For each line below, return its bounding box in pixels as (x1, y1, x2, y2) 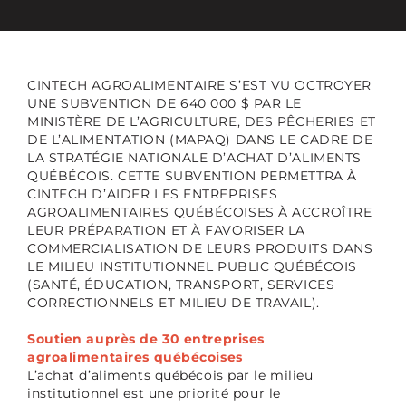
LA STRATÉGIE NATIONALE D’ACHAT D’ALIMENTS (26, 150, 362, 166)
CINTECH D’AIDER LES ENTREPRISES (26, 186, 278, 202)
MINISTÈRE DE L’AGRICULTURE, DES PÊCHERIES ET (26, 113, 376, 130)
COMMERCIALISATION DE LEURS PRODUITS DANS (26, 240, 373, 256)
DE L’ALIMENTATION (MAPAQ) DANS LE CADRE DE (26, 131, 373, 148)
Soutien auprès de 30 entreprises (26, 331, 265, 347)
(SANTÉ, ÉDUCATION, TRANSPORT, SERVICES (26, 276, 335, 293)
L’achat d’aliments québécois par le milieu (26, 367, 314, 383)
